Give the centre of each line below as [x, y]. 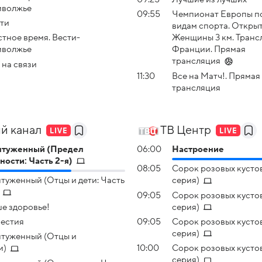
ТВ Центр [186, 130]
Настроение [198, 149]
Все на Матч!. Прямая [216, 76]
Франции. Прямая [209, 49]
